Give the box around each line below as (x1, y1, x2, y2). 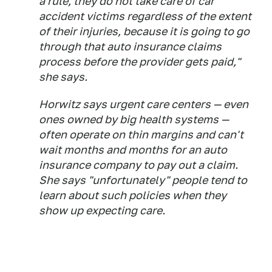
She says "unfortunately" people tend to (39, 174, 247, 187)
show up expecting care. (39, 204, 165, 217)
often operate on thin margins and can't (39, 128, 243, 141)
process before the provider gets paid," (39, 55, 240, 69)
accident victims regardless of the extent (39, 10, 251, 23)
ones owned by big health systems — (39, 113, 229, 126)
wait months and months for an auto (39, 143, 227, 157)
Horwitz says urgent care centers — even (39, 98, 248, 111)
